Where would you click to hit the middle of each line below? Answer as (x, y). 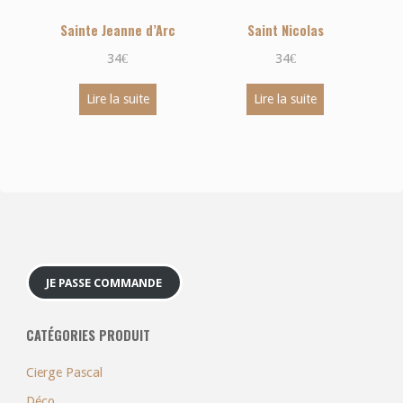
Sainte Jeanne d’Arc (117, 31)
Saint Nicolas (285, 31)
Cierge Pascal (64, 373)
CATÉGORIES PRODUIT (88, 335)
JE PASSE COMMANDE (104, 282)
